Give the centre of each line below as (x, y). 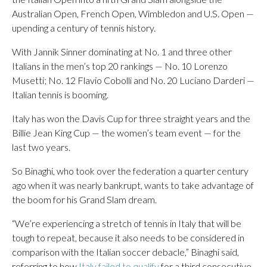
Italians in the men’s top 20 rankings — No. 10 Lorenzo (120, 66)
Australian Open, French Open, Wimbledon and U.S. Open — (133, 13)
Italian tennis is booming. (60, 94)
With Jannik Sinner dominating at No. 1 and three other (122, 52)
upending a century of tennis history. (84, 28)
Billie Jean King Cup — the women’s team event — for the (126, 133)
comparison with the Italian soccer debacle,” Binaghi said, (125, 252)
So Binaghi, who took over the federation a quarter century (130, 171)
